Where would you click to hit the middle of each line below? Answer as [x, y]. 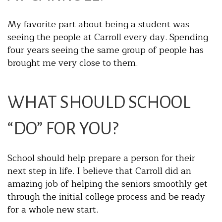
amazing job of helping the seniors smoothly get [108, 184]
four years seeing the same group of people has [106, 50]
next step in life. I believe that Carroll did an [99, 171]
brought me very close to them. [73, 63]
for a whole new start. [53, 210]
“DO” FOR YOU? [63, 129]
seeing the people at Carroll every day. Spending [108, 37]
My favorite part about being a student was [98, 25]
